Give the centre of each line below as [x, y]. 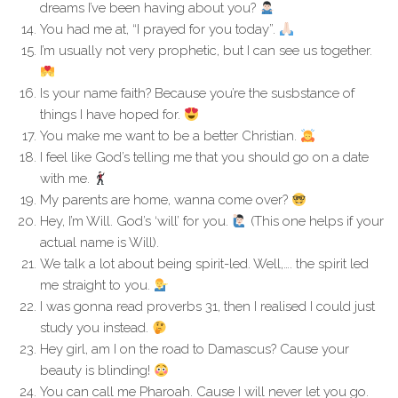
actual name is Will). [99, 243]
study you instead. [96, 328]
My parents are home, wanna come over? [166, 200]
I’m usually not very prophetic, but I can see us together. [206, 51]
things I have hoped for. [112, 115]
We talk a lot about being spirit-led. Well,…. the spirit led [204, 264]
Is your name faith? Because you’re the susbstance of [197, 93]
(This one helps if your [316, 221]
